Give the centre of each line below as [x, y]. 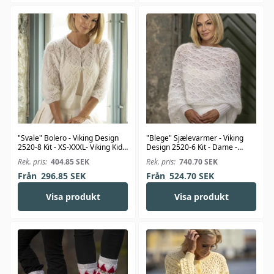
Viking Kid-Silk [169, 157]
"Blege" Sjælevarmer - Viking [195, 138]
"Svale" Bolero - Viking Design [68, 138]
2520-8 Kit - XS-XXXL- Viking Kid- [71, 147]
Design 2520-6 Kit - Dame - [192, 147]
